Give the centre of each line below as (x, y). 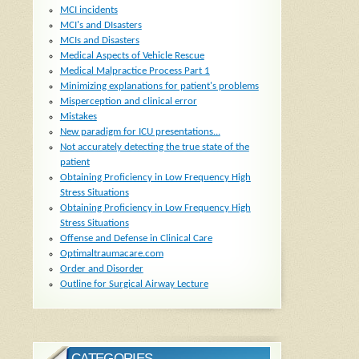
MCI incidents (89, 10)
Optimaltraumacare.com (111, 254)
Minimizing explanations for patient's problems (159, 87)
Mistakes (78, 117)
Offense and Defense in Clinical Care (136, 239)
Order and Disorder (101, 269)
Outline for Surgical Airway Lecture (134, 284)
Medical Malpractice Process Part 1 (135, 71)
